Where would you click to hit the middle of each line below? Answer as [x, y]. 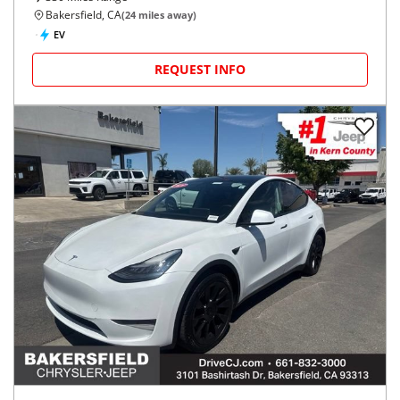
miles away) [166, 15]
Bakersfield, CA [83, 15]
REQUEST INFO [200, 69]
